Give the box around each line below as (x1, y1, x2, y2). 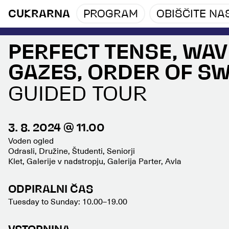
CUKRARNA (8, 9, 70, 20)
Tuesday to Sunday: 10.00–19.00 (8, 196, 127, 207)
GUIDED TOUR (8, 85, 147, 106)
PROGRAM (83, 9, 138, 20)
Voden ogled (8, 135, 54, 146)
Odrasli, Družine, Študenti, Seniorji (8, 146, 135, 156)
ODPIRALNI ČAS (8, 184, 94, 195)
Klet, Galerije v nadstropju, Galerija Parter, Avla (8, 156, 181, 167)
